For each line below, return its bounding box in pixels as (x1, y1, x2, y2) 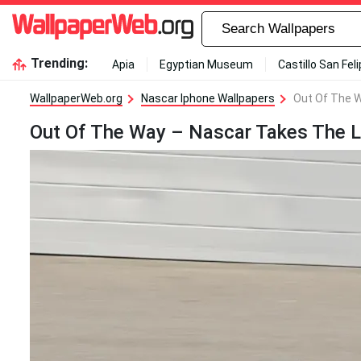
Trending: (30, 56, 88, 71)
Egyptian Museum (159, 58, 253, 71)
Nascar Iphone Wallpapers (141, 92, 275, 105)
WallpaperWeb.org (30, 92, 122, 105)
